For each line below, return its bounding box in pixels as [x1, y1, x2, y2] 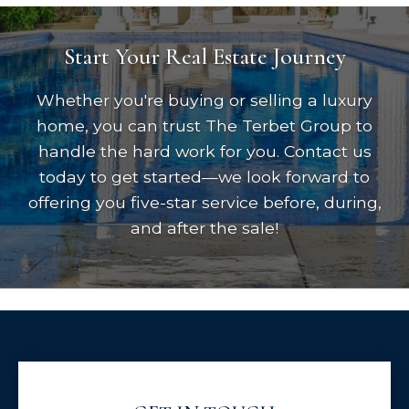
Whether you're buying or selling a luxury [37, 89, 372, 110]
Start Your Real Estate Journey [63, 41, 346, 70]
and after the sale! [131, 217, 278, 237]
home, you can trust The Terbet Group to [37, 115, 372, 135]
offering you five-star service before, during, [27, 192, 382, 212]
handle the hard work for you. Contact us [37, 141, 372, 161]
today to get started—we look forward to [39, 166, 370, 186]
